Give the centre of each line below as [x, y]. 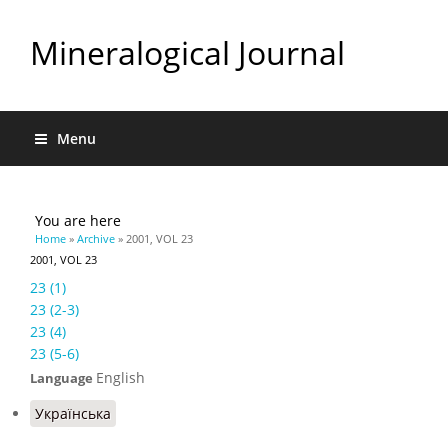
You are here [78, 220]
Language [63, 378]
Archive [96, 238]
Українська [73, 413]
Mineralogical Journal [187, 52]
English [120, 377]
